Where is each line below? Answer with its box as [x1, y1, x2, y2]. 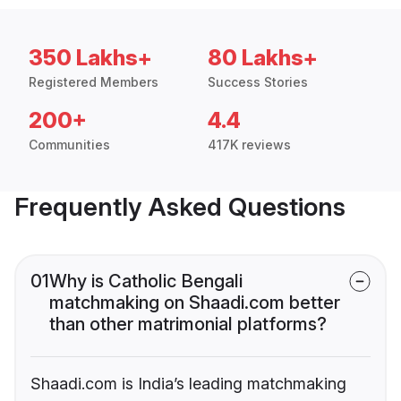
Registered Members [29, 74, 158, 90]
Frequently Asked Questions [14, 192, 346, 223]
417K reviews [208, 137, 291, 153]
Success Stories [208, 74, 308, 90]
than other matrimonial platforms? [49, 313, 327, 336]
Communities [29, 137, 110, 153]
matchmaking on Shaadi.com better [49, 292, 340, 314]
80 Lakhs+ [208, 45, 318, 72]
